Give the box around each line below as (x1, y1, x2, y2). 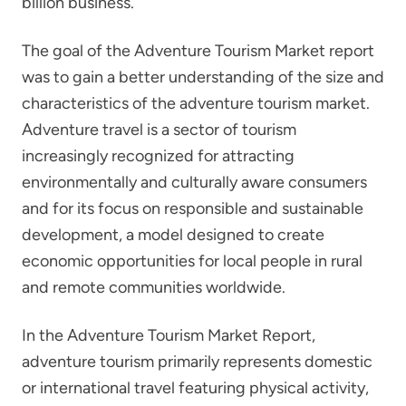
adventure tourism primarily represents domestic (22, 351, 372, 372)
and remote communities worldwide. (22, 276, 285, 297)
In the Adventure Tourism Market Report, (22, 324, 315, 345)
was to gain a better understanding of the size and (22, 66, 384, 87)
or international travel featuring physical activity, (22, 377, 369, 398)
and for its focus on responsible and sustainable (22, 198, 363, 218)
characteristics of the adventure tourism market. (22, 92, 370, 113)
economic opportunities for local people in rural (22, 250, 362, 271)
